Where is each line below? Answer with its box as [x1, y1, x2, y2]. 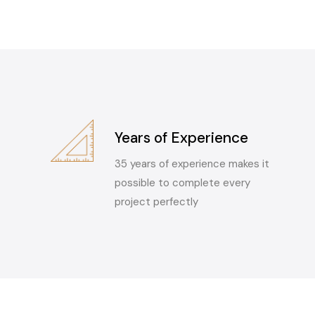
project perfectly [114, 194, 198, 209]
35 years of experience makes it [114, 156, 269, 171]
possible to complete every [114, 175, 250, 190]
